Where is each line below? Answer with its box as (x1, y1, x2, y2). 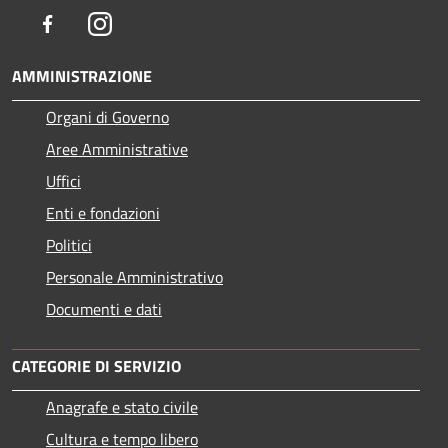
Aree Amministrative (46, 137, 188, 162)
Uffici (46, 169, 81, 194)
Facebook (59, 11, 121, 36)
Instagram (111, 11, 180, 36)
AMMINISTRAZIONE (12, 64, 152, 89)
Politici (46, 233, 92, 258)
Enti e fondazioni (46, 201, 160, 226)
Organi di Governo (46, 105, 169, 130)
